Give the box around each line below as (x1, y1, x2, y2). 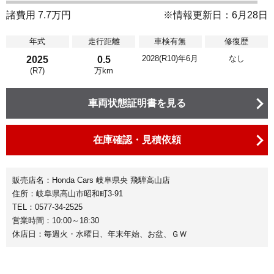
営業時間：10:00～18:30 (12, 215, 99, 225)
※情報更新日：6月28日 (163, 9, 268, 20)
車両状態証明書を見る (88, 97, 186, 108)
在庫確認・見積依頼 (93, 134, 181, 145)
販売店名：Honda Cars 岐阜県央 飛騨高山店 (12, 175, 170, 185)
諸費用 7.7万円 (6, 9, 71, 20)
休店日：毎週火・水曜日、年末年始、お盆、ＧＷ (12, 229, 187, 239)
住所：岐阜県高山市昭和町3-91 (12, 188, 123, 198)
